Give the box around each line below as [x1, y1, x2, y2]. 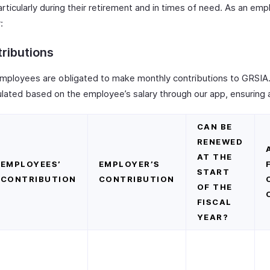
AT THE [196, 152, 233, 162]
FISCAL [196, 197, 232, 207]
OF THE [196, 182, 233, 192]
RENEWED [196, 137, 243, 146]
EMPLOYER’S [98, 159, 160, 169]
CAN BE [196, 122, 233, 131]
